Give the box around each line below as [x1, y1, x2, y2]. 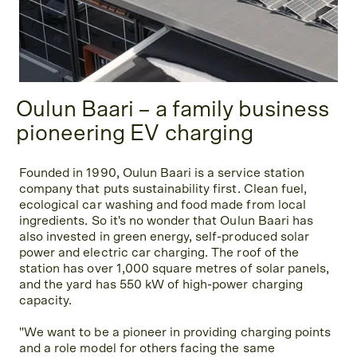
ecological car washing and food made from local [19, 198, 306, 212]
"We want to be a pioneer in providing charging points [19, 326, 331, 339]
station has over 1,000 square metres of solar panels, [19, 262, 330, 276]
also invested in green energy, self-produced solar [19, 230, 309, 244]
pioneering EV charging [16, 123, 253, 146]
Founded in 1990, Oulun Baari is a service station [19, 167, 304, 180]
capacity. [19, 294, 73, 308]
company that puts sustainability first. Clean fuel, [19, 182, 308, 196]
